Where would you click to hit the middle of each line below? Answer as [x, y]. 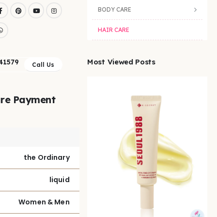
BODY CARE [115, 10]
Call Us [43, 64]
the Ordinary [46, 157]
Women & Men [44, 202]
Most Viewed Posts [121, 62]
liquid [59, 179]
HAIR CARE [114, 30]
